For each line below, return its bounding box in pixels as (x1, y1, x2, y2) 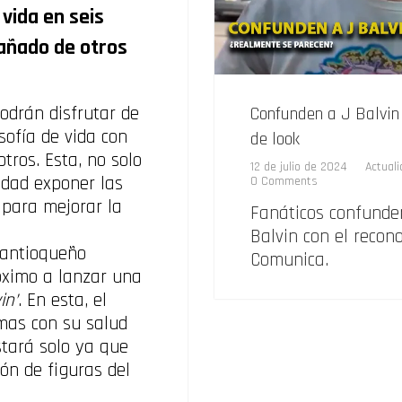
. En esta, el (18, 288, 107, 313)
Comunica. (250, 248, 328, 273)
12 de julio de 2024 (250, 159, 347, 176)
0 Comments (250, 173, 318, 190)
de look (250, 127, 300, 152)
